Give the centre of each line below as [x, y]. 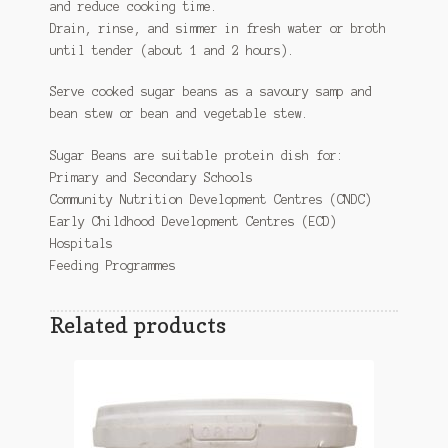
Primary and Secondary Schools [151, 177]
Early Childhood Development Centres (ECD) [193, 221]
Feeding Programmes [112, 265]
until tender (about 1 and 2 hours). [172, 50]
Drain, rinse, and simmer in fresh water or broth [217, 28]
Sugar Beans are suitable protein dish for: [196, 155]
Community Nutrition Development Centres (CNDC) [210, 199]
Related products [137, 324]
